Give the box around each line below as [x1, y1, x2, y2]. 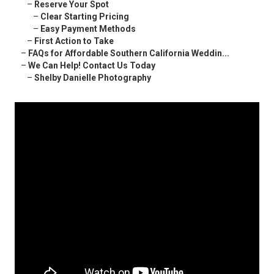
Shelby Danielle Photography [34, 73, 151, 83]
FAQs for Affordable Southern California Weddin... [28, 48, 229, 59]
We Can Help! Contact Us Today [28, 61, 155, 71]
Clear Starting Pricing [40, 12, 129, 22]
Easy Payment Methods [40, 24, 136, 34]
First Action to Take [34, 36, 114, 46]
